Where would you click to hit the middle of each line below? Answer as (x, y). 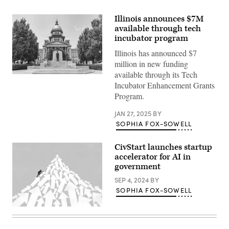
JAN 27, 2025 (134, 113)
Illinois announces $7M (159, 19)
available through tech (158, 29)
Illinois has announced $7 (156, 53)
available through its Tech (156, 74)
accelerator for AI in (153, 157)
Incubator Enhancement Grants (165, 85)
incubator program (151, 38)
